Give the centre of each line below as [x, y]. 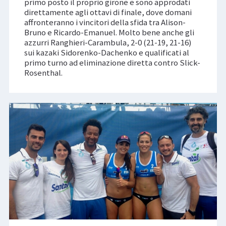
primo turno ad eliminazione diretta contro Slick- [112, 62]
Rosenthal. [43, 72]
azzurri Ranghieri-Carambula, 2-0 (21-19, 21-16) [108, 42]
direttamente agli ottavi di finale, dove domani [108, 12]
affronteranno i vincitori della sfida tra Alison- [105, 22]
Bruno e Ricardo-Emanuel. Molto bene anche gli [109, 32]
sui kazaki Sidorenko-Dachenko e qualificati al [106, 52]
